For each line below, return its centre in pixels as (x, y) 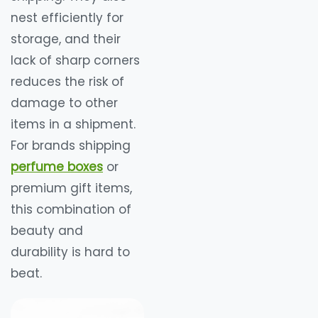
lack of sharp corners (75, 61)
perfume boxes (57, 167)
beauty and (47, 231)
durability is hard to (70, 252)
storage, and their (66, 39)
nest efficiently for (67, 18)
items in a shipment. (73, 125)
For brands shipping (71, 146)
